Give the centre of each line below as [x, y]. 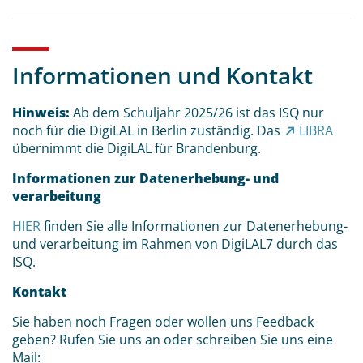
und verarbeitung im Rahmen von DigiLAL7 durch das [175, 243]
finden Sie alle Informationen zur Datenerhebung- [194, 226]
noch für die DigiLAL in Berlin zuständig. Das [148, 130]
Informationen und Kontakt [162, 75]
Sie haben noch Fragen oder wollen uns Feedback [163, 321]
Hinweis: [41, 112]
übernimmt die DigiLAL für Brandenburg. [137, 148]
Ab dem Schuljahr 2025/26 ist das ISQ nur [197, 112]
